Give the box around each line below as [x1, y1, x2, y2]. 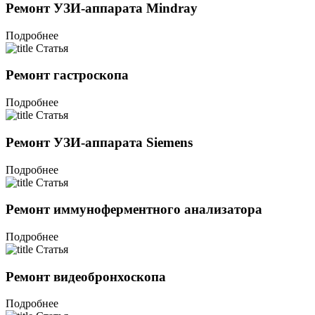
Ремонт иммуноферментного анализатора [6, 202, 262, 217]
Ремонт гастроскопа [6, 67, 129, 83]
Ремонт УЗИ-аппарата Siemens [6, 134, 193, 150]
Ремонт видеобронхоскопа [6, 269, 166, 284]
